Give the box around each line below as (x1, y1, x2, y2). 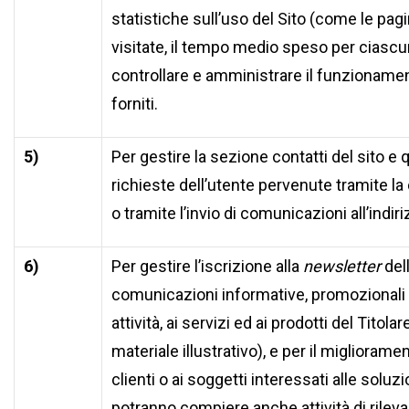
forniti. (111, 94, 158, 113)
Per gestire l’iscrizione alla (111, 257, 303, 276)
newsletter (303, 257, 381, 276)
